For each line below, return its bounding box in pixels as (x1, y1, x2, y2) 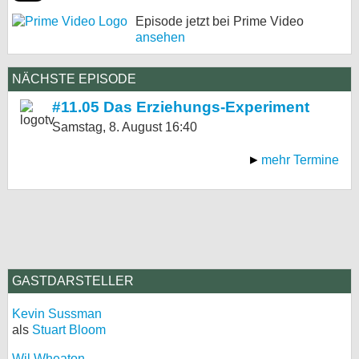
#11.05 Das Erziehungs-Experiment (52, 99, 309, 115)
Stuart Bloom (32, 323, 106, 337)
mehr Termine (261, 153, 339, 167)
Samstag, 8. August (52, 120, 165, 134)
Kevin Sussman (12, 307, 102, 321)
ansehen (135, 30, 185, 44)
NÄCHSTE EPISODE (12, 72, 136, 86)
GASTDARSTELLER (12, 274, 134, 288)
